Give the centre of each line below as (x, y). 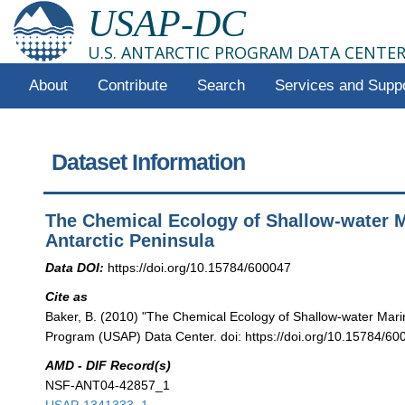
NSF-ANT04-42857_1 (108, 386)
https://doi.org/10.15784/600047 (200, 267)
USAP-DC (167, 24)
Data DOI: (75, 267)
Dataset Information (149, 162)
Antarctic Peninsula (130, 241)
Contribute (132, 85)
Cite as (67, 296)
